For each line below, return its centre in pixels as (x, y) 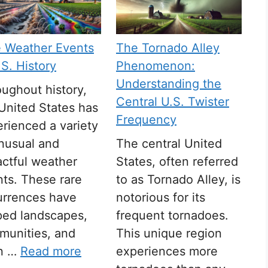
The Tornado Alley (168, 48)
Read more (51, 252)
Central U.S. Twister (173, 102)
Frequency (146, 120)
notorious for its (161, 198)
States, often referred (177, 162)
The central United (169, 144)
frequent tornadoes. (172, 216)
